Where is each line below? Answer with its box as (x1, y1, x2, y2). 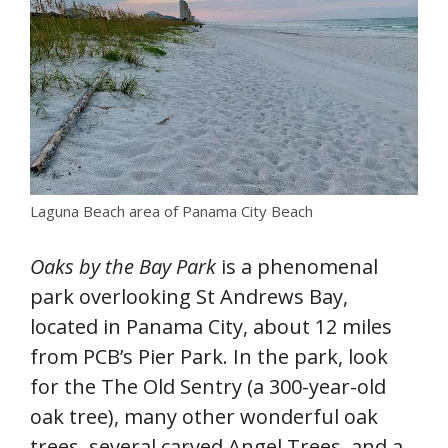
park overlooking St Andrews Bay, (30, 283, 348, 311)
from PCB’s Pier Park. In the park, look (30, 343, 388, 371)
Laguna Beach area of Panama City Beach (30, 201, 313, 222)
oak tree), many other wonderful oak (30, 403, 378, 431)
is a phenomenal (216, 253, 378, 281)
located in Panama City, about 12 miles (30, 313, 392, 341)
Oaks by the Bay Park (30, 253, 216, 281)
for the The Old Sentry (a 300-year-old (30, 373, 386, 401)
